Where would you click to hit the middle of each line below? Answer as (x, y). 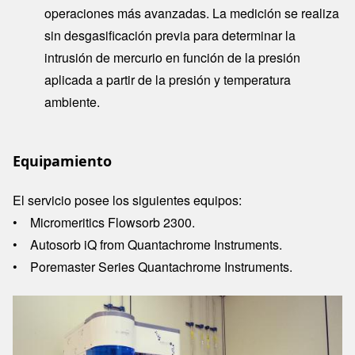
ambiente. (72, 101)
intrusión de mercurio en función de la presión (172, 57)
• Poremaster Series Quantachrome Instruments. (153, 266)
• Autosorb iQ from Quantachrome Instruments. (149, 244)
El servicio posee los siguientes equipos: (129, 200)
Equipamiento (62, 160)
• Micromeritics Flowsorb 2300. (105, 222)
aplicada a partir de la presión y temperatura (168, 79)
